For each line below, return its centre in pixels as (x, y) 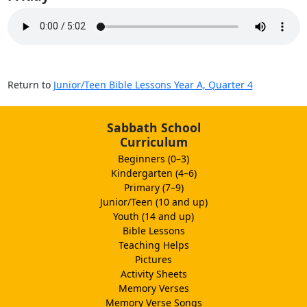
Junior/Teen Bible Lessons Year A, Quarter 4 (153, 84)
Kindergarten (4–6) (153, 173)
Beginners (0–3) (153, 158)
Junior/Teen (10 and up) (153, 201)
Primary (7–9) (153, 187)
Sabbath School (153, 127)
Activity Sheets (153, 273)
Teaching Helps (153, 245)
